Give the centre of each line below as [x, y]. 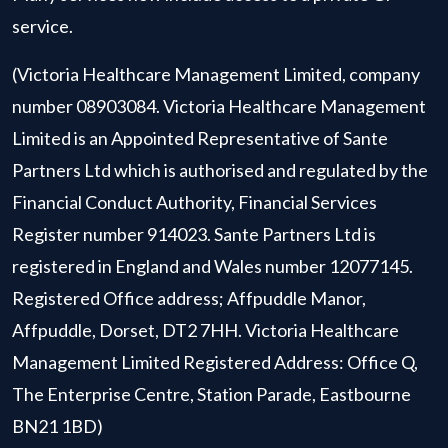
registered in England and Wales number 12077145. [212, 266]
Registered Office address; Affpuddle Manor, [189, 298]
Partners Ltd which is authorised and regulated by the [220, 170]
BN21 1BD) [57, 426]
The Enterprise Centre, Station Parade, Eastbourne [211, 394]
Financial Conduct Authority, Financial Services [194, 202]
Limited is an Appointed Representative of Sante [200, 138]
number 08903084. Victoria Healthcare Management [219, 106]
